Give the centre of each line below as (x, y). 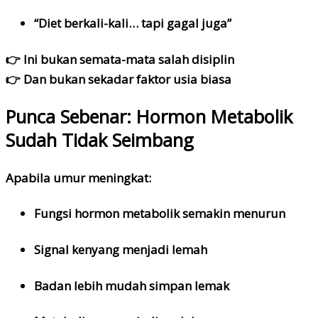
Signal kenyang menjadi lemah (121, 249)
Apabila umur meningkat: (78, 177)
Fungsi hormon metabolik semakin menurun (160, 214)
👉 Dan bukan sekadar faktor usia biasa (119, 79)
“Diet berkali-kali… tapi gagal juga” (133, 23)
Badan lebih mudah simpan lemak (132, 285)
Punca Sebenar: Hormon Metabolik (149, 117)
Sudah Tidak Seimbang (100, 140)
